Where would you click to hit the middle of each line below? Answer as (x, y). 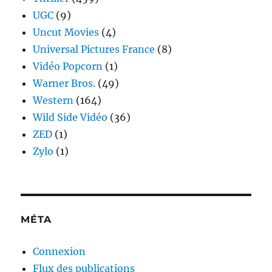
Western (53, 100)
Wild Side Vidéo (70, 117)
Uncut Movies (66, 32)
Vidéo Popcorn (68, 66)
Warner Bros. (64, 83)
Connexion (59, 251)
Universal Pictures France (94, 49)
